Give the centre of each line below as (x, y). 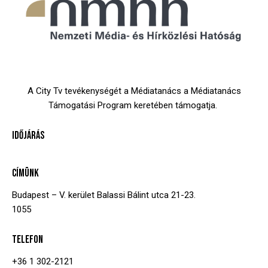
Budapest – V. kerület (54, 195)
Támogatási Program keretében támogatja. (134, 105)
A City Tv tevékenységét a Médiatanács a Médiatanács (134, 91)
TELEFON (28, 239)
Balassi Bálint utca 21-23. (146, 195)
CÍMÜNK (25, 173)
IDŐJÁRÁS (28, 135)
